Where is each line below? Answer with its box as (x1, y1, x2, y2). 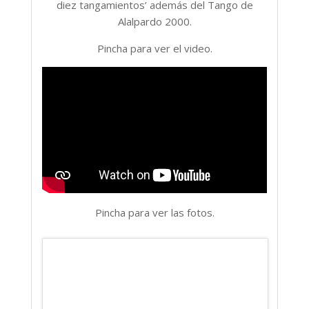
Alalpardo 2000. (117, 14, 192, 29)
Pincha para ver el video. (97, 41, 212, 56)
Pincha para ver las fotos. (94, 205, 215, 219)
